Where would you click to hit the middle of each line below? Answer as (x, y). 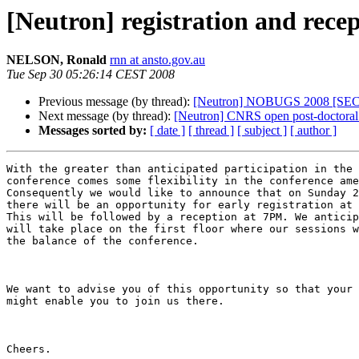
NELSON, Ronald (56, 60)
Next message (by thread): (106, 116)
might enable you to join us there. (115, 301)
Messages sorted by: (93, 131)
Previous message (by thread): (116, 102)
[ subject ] (262, 131)
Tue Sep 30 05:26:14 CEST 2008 (91, 75)
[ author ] (313, 131)
